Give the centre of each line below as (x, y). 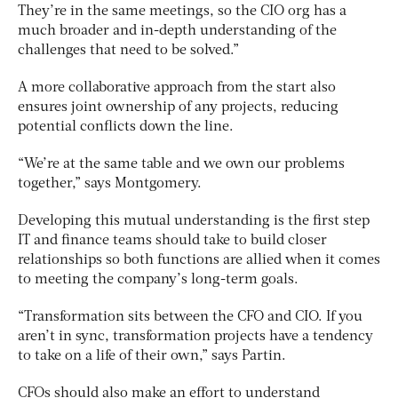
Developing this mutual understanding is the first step (194, 222)
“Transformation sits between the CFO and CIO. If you (190, 318)
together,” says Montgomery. (110, 184)
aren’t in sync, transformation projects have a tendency (195, 337)
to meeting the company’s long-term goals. (158, 280)
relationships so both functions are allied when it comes (199, 261)
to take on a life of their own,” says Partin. (152, 357)
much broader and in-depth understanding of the (177, 32)
